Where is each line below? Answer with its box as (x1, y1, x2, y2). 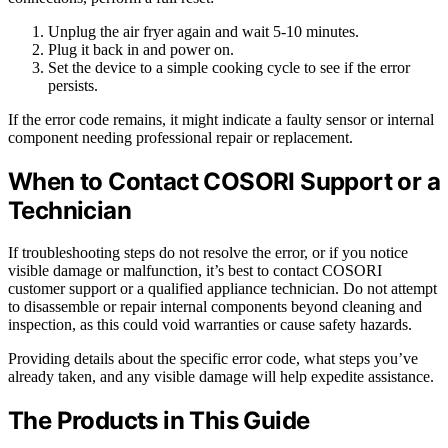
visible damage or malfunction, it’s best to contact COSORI (8, 262, 382, 280)
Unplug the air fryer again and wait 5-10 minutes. (48, 22, 359, 40)
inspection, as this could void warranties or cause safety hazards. (8, 316, 412, 334)
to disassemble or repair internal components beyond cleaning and (8, 298, 422, 316)
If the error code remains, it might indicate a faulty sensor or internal (8, 110, 434, 128)
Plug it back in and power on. (48, 40, 234, 58)
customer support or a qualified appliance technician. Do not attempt (8, 280, 437, 298)
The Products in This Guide (8, 406, 310, 436)
